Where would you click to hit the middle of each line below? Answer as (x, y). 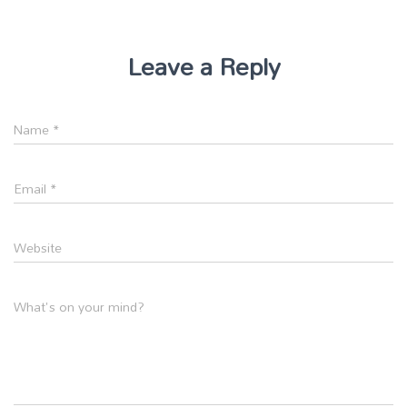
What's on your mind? (79, 306)
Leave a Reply (203, 65)
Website (38, 247)
